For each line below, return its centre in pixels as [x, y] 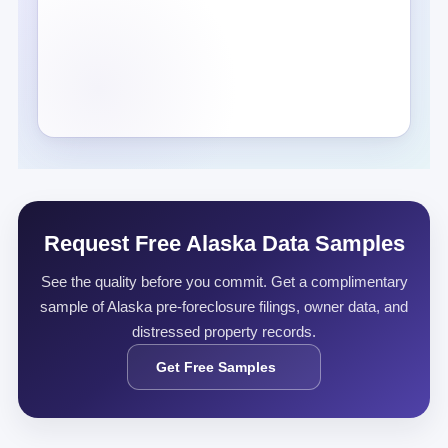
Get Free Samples [215, 367]
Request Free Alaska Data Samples [224, 243]
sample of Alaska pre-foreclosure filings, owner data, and [224, 306]
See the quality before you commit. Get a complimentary [224, 281]
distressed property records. [224, 331]
